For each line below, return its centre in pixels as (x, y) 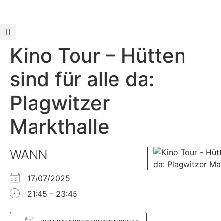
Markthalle (60, 127)
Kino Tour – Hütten (98, 55)
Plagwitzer (60, 103)
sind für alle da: (82, 79)
